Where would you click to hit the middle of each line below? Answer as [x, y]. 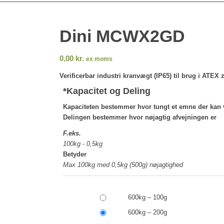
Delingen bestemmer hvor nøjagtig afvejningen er [140, 117]
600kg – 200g [148, 212]
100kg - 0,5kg [83, 144]
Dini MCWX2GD [122, 36]
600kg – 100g [148, 197]
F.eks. [72, 133]
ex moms [99, 59]
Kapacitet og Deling [109, 91]
